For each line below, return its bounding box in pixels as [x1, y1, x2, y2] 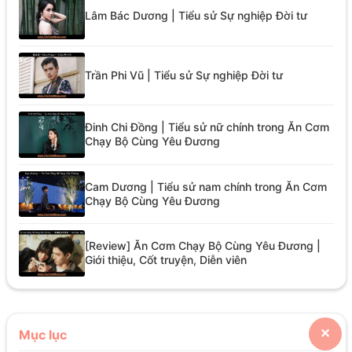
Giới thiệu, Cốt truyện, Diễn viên [84, 253, 247, 267]
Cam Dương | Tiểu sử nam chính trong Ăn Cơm [84, 179, 327, 193]
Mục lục [18, 326, 67, 343]
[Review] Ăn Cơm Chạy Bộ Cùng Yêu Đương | [84, 239, 321, 253]
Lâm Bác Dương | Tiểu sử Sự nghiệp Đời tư [84, 9, 307, 23]
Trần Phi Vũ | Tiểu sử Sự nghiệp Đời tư [84, 68, 283, 82]
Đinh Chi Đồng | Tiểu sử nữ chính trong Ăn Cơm [84, 120, 329, 134]
